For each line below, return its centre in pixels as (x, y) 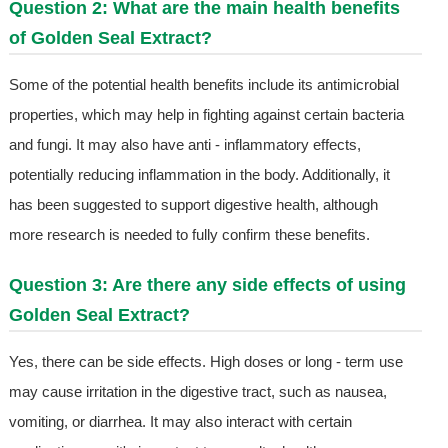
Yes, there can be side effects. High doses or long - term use (205, 362)
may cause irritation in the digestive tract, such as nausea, (197, 392)
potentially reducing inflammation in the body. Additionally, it (199, 175)
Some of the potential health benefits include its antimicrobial (203, 85)
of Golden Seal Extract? (110, 38)
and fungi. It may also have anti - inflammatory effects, (184, 145)
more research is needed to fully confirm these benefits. (189, 235)
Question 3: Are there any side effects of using (207, 285)
